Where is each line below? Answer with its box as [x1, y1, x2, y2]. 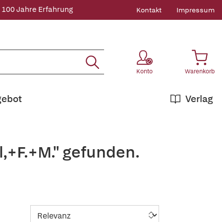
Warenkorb [185, 67, 215, 75]
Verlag [185, 93, 213, 105]
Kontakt [136, 5, 162, 14]
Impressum [176, 5, 215, 14]
